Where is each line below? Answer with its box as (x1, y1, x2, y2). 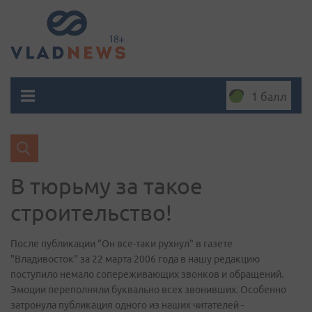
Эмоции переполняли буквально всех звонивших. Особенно (10, 284, 286, 295)
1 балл (251, 91, 287, 103)
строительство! (10, 200, 172, 225)
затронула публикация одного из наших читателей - (10, 299, 244, 311)
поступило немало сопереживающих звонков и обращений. (10, 269, 283, 280)
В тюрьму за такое (10, 173, 203, 198)
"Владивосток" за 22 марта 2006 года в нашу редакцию (10, 253, 260, 265)
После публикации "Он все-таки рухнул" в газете (10, 238, 233, 249)
